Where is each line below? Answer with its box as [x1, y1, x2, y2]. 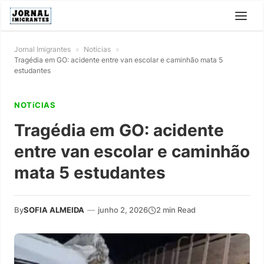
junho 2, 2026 [98, 205, 148, 214]
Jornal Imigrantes [14, 45, 71, 54]
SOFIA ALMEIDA [24, 205, 84, 214]
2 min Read [156, 205, 196, 214]
